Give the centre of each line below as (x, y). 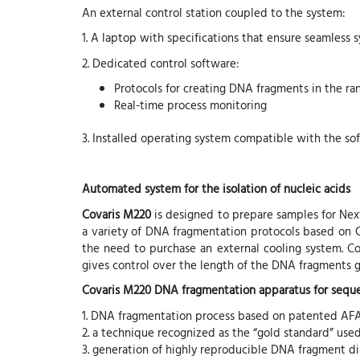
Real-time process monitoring (190, 105)
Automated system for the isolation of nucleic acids (216, 189)
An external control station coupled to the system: (214, 12)
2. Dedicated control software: (161, 63)
